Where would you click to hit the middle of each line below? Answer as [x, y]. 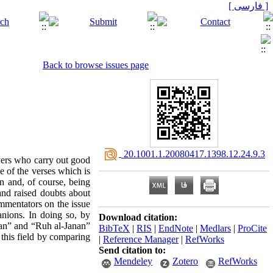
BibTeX [114, 228]
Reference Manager [141, 239]
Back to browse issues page [96, 65]
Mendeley [133, 261]
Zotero [185, 261]
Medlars [215, 228]
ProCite [252, 228]
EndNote [176, 228]
